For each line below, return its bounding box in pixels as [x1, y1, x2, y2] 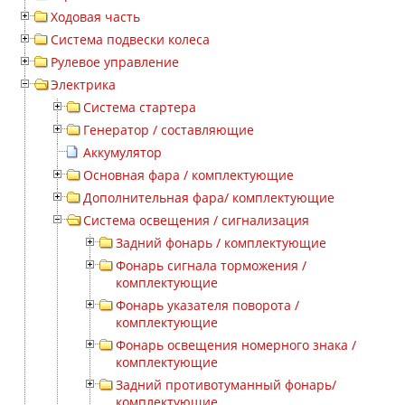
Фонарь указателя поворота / [116, 297, 299, 314]
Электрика [51, 76, 116, 93]
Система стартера [83, 99, 196, 116]
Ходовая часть [51, 8, 140, 25]
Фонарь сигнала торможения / [116, 257, 306, 274]
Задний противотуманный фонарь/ [116, 376, 336, 393]
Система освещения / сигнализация [83, 212, 309, 229]
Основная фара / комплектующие [83, 166, 294, 184]
